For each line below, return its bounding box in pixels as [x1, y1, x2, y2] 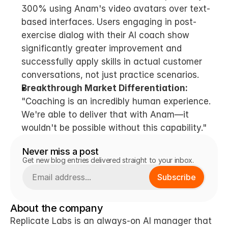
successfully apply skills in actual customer [21, 56, 202, 67]
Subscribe [157, 172, 196, 182]
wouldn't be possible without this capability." [21, 123, 207, 133]
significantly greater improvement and [21, 43, 182, 53]
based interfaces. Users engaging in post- [21, 17, 196, 27]
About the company [10, 202, 103, 214]
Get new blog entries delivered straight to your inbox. [22, 156, 194, 164]
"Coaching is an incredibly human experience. [21, 96, 211, 106]
